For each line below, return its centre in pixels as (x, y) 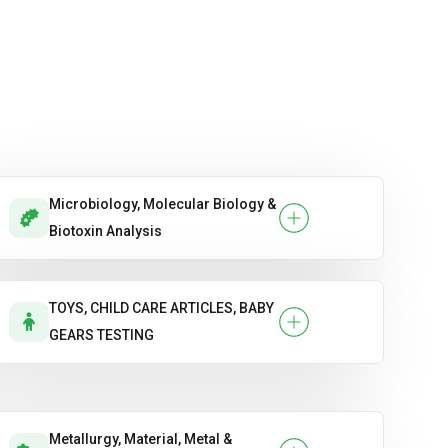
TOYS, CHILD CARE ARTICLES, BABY (161, 308)
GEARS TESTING (101, 335)
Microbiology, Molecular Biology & (162, 204)
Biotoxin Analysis (105, 231)
